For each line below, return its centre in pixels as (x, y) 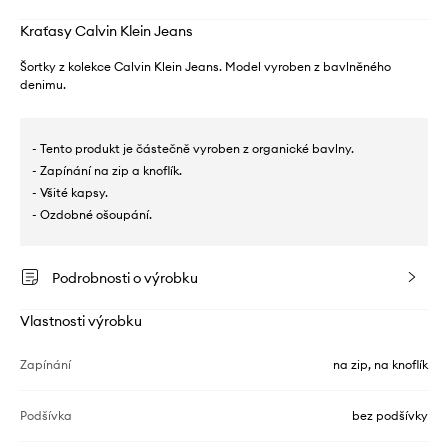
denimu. (43, 84)
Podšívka (46, 415)
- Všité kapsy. (70, 192)
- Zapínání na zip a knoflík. (107, 170)
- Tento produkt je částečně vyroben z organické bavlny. (193, 148)
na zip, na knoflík (380, 364)
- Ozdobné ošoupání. (92, 214)
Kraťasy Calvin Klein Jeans (106, 31)
